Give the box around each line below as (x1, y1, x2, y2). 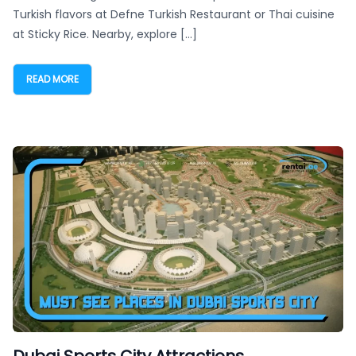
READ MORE (26, 72, 79, 86)
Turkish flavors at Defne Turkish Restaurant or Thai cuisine (13, 6, 335, 22)
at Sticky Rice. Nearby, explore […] (13, 26, 197, 42)
